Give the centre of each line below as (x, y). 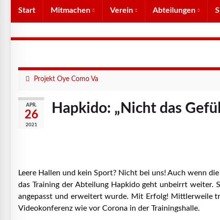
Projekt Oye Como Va (66, 79)
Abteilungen (175, 10)
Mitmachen (71, 10)
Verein (123, 10)
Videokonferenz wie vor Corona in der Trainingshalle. (109, 208)
